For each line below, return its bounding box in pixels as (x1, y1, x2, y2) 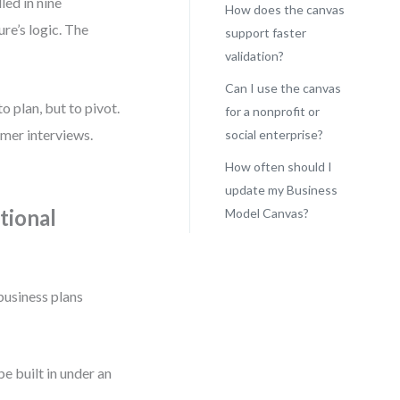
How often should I (224, 159, 332, 174)
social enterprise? (224, 127, 323, 142)
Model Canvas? (224, 205, 309, 221)
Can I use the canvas (224, 80, 341, 96)
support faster (224, 25, 306, 40)
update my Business (224, 182, 337, 197)
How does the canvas (224, 2, 345, 17)
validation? (224, 48, 284, 63)
